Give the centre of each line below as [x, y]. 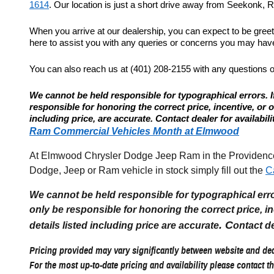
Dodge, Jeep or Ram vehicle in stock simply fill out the [147, 171]
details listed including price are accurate [124, 226]
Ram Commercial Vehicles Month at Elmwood [134, 131]
